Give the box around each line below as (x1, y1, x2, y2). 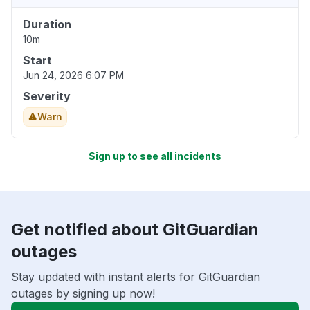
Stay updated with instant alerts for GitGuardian (11, 270, 260, 284)
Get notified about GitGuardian (11, 219, 259, 240)
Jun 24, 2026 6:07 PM (23, 69, 124, 82)
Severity (23, 89, 71, 104)
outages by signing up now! (11, 286, 155, 301)
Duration (23, 17, 71, 32)
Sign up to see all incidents (89, 150, 221, 163)
